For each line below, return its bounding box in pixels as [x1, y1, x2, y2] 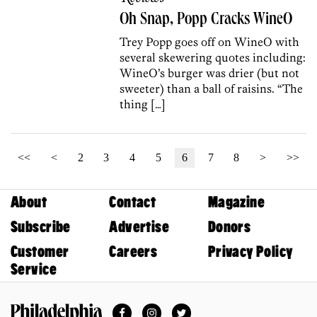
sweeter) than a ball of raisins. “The [120, 81, 304, 96]
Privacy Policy [207, 242, 294, 260]
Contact [109, 192, 156, 211]
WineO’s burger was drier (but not [120, 65, 300, 80]
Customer [11, 242, 69, 260]
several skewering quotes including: [120, 50, 306, 64]
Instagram [151, 302, 201, 315]
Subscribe [11, 217, 71, 236]
